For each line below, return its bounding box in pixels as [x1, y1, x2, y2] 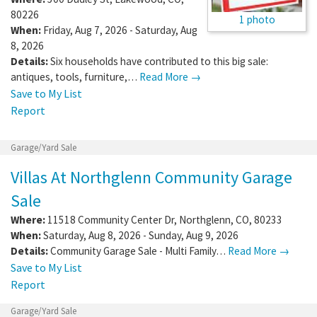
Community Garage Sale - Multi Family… [50, 243, 228, 258]
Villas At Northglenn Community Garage [11, 166, 292, 188]
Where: [11, 212, 45, 226]
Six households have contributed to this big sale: [50, 54, 268, 68]
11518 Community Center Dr [47, 212, 174, 226]
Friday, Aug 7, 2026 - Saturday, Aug [41, 23, 197, 37]
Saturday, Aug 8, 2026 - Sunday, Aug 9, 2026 [41, 228, 238, 242]
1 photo [238, 13, 275, 27]
